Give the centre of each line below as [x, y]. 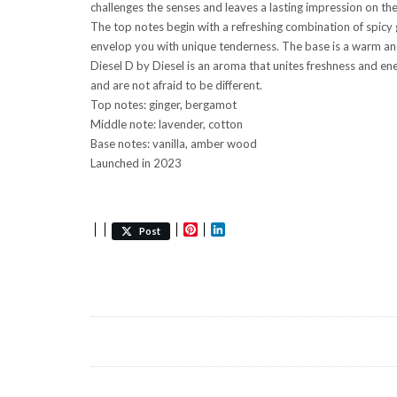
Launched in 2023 [136, 163]
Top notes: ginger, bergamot [163, 105]
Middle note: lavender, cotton [167, 125]
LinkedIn [255, 230]
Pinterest [230, 230]
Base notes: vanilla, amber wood [174, 144]
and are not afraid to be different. [176, 86]
